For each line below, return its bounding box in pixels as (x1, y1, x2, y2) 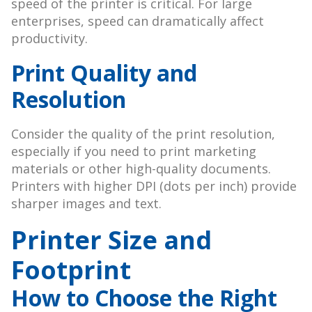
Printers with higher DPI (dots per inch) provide (11, 178, 297, 195)
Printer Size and (11, 223, 212, 258)
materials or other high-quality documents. (11, 160, 271, 178)
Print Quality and (11, 58, 197, 88)
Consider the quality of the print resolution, (11, 125, 275, 143)
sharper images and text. (11, 195, 162, 212)
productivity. (11, 30, 88, 47)
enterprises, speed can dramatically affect (11, 13, 264, 30)
